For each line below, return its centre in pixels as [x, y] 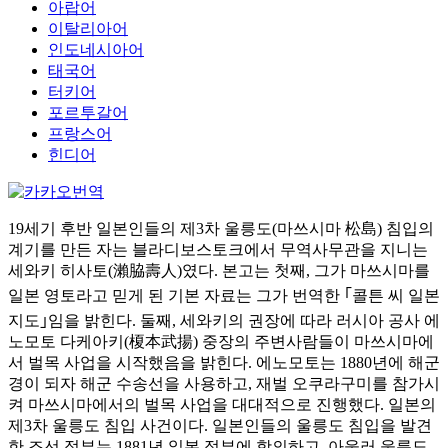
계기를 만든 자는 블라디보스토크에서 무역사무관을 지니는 [218, 249]
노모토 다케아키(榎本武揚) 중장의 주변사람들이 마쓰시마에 [221, 341]
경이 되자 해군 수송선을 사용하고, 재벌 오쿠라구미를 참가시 [224, 383]
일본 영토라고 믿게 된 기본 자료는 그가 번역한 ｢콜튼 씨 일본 [224, 295]
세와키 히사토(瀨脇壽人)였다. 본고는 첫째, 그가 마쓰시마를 [219, 270]
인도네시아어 [96, 49]
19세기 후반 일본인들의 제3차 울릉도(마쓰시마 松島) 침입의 [221, 228]
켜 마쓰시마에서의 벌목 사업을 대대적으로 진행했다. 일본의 [222, 404]
